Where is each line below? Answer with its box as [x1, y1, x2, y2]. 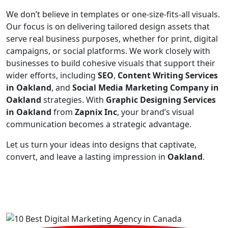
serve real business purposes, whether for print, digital [6, 33, 218, 45]
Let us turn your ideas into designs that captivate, [6, 139, 196, 151]
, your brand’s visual [117, 106, 194, 118]
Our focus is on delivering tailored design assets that [6, 21, 210, 33]
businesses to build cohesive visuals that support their [6, 58, 215, 69]
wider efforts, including [6, 70, 98, 81]
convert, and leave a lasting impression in [6, 151, 167, 163]
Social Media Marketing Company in [72, 82, 219, 94]
